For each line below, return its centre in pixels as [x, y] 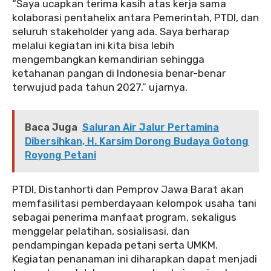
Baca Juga [51, 127]
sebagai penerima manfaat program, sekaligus [124, 217]
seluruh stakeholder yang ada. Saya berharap [121, 31]
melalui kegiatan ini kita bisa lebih [93, 45]
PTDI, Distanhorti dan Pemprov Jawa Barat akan [128, 189]
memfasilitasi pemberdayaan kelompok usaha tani [134, 203]
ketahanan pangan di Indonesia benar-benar [119, 73]
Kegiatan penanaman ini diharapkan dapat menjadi [135, 259]
